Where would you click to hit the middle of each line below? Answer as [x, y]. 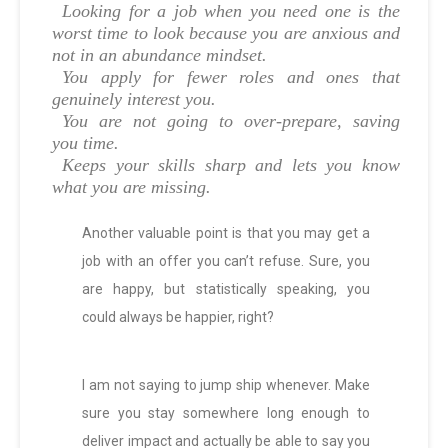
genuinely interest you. [134, 99]
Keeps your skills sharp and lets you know [231, 165]
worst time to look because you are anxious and [226, 33]
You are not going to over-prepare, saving [231, 121]
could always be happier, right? [178, 317]
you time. [85, 143]
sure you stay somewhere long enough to [226, 413]
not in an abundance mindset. [159, 55]
